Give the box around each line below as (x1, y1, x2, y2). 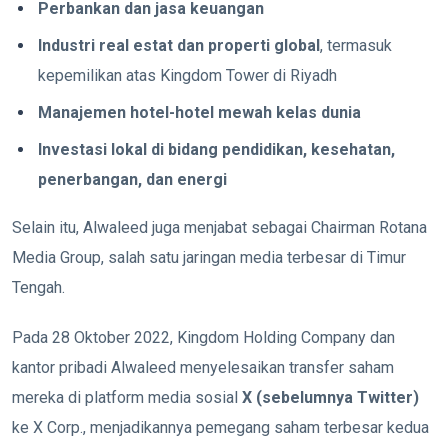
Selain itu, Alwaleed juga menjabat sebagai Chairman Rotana (12, 217, 427, 237)
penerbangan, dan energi (38, 169, 228, 189)
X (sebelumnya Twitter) (242, 387, 419, 407)
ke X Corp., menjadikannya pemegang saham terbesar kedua (12, 417, 429, 437)
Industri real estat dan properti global (38, 35, 321, 55)
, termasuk (320, 35, 393, 55)
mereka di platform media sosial (12, 387, 242, 407)
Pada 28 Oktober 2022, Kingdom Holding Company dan (12, 327, 395, 347)
